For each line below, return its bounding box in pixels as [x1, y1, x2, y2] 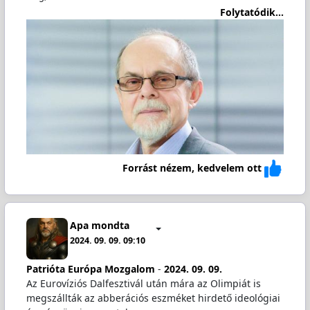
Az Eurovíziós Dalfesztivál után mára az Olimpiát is [26, 277, 261, 291]
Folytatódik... [220, 6, 284, 19]
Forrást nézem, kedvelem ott [122, 161, 262, 174]
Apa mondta [70, 218, 130, 232]
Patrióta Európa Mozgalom [26, 262, 155, 276]
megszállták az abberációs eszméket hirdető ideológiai [26, 291, 280, 305]
